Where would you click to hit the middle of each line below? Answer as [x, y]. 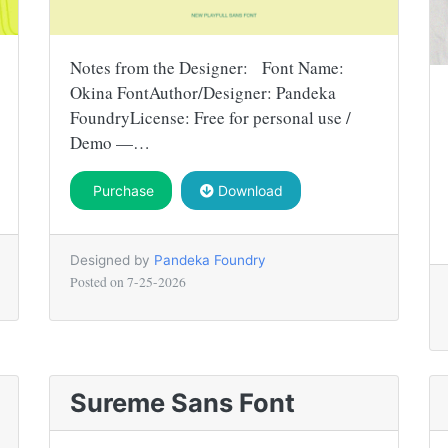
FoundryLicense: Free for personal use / [210, 117]
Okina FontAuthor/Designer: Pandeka [203, 92]
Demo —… [110, 142]
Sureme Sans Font [182, 402]
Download [248, 190]
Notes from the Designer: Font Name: [207, 67]
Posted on [98, 281]
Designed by [112, 259]
